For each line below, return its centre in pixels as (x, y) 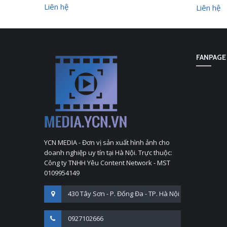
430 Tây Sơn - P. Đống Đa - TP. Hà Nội (123, 193)
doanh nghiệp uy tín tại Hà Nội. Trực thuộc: (108, 152)
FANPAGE (211, 57)
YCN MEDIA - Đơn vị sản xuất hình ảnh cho (107, 142)
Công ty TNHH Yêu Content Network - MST (107, 162)
